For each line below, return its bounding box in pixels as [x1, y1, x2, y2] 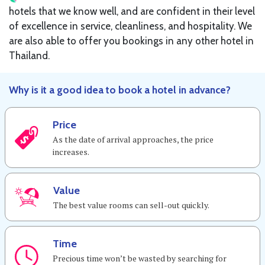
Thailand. [9, 50, 50, 62]
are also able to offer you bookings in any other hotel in [9, 35, 254, 47]
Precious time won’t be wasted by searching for [53, 253, 227, 264]
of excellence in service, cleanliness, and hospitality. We [9, 20, 252, 32]
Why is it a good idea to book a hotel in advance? [9, 84, 231, 96]
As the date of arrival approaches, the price [53, 134, 214, 145]
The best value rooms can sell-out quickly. [53, 199, 209, 211]
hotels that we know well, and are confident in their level [9, 5, 255, 17]
